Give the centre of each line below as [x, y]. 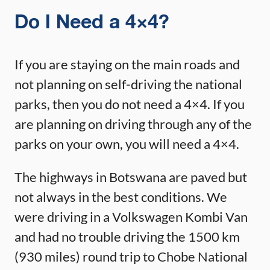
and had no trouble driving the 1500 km [127, 236]
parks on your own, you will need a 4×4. [127, 143]
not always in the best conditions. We [121, 196]
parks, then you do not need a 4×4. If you [130, 104]
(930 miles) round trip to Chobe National [131, 256]
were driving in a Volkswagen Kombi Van [131, 216]
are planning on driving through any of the [133, 124]
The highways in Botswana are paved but [131, 177]
